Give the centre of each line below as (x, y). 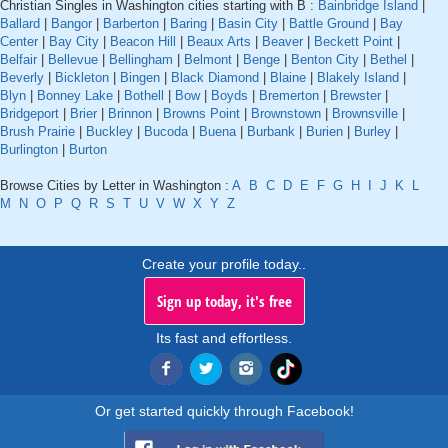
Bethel (388, 59)
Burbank (271, 131)
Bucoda (166, 131)
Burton (88, 149)
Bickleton (82, 77)
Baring (188, 23)
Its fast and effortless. (224, 337)
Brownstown (286, 113)
